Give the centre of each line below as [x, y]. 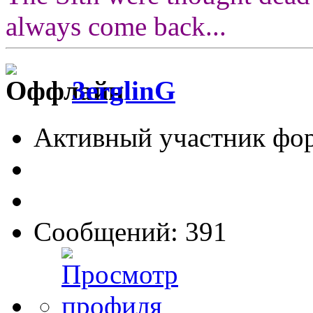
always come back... [116, 26]
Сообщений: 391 [130, 231]
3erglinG [124, 91]
